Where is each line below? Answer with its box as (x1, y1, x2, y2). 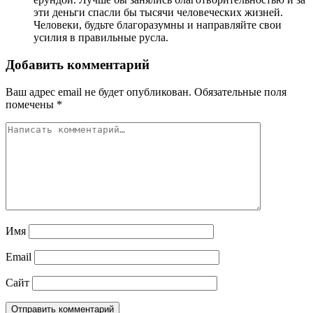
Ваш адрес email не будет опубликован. (6, 85, 191, 98)
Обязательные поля (194, 85, 286, 98)
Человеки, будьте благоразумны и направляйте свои (34, 19, 282, 31)
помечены (6, 98, 57, 110)
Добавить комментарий (6, 57, 150, 73)
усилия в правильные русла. (34, 31, 168, 44)
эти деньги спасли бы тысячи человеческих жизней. (34, 6, 283, 19)
